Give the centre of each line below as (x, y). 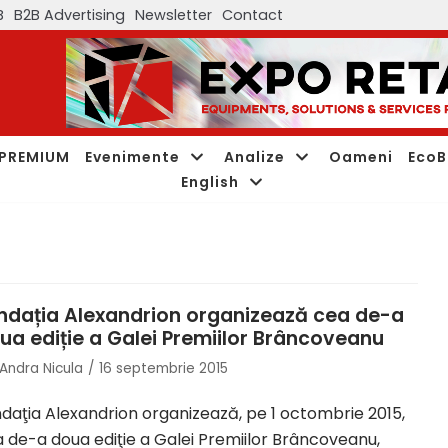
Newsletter (173, 14)
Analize (254, 156)
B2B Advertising (69, 14)
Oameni (361, 156)
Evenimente (132, 156)
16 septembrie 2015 (163, 368)
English (209, 181)
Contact (252, 14)
